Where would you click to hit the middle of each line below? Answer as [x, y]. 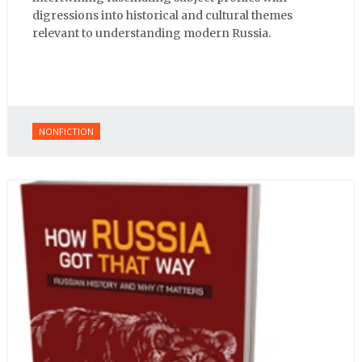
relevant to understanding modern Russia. [153, 34]
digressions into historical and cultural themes [162, 16]
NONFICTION [66, 132]
